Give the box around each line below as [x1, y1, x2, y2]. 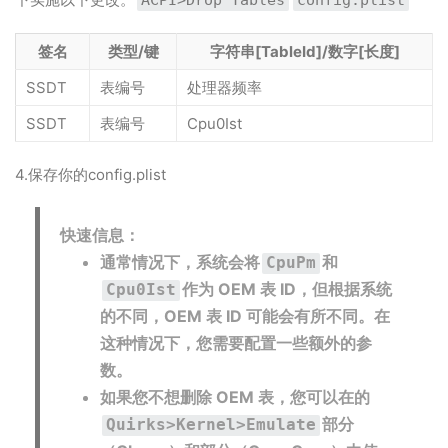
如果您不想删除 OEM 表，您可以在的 [100, 387, 370, 407]
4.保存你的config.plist [15, 165, 166, 184]
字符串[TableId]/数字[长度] [209, 42, 400, 61]
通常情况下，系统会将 [100, 252, 260, 272]
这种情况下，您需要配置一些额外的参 [100, 333, 372, 353]
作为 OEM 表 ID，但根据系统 [182, 279, 392, 299]
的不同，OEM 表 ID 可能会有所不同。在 [100, 306, 390, 326]
